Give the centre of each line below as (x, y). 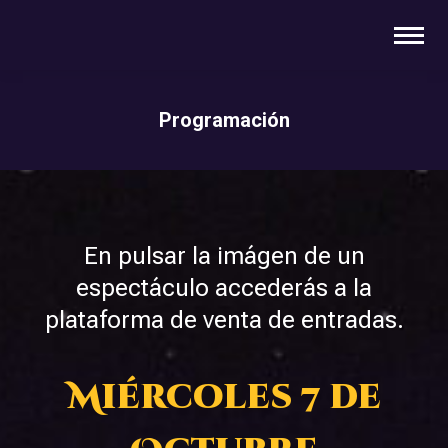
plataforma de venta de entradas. (224, 320)
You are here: (295, 151)
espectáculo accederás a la (224, 288)
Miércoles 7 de (224, 398)
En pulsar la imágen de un (224, 256)
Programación (224, 120)
